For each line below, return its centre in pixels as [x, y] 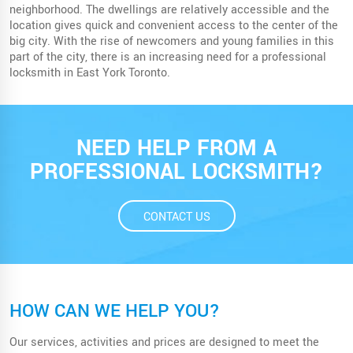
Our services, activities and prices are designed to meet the [164, 342]
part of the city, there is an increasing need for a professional [168, 57]
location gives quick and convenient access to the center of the [174, 25]
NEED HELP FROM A [176, 148]
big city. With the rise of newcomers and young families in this [172, 41]
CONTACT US [176, 217]
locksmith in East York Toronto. [90, 72]
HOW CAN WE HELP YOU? [115, 310]
